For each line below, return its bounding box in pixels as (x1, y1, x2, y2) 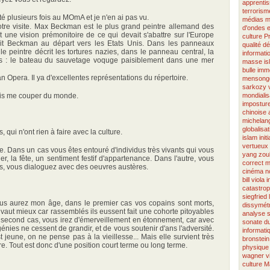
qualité (242, 41, 261, 48)
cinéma (242, 168, 263, 175)
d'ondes (242, 24, 265, 31)
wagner (242, 252, 264, 259)
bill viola (242, 176, 265, 183)
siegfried (242, 193, 267, 200)
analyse (242, 210, 265, 217)
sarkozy (242, 83, 266, 90)
